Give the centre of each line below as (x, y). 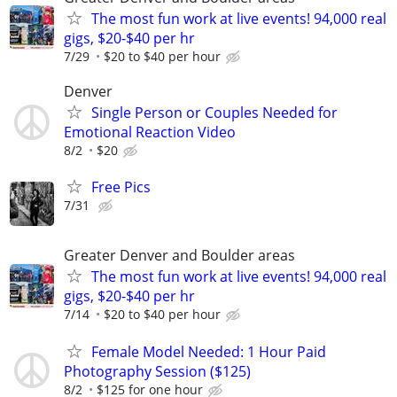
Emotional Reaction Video (150, 132)
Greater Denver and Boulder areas (179, 256)
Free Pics (121, 187)
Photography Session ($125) (157, 371)
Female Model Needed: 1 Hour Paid (209, 351)
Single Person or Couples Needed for (214, 113)
